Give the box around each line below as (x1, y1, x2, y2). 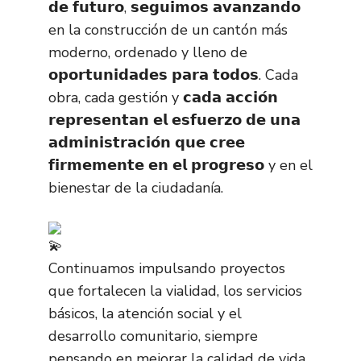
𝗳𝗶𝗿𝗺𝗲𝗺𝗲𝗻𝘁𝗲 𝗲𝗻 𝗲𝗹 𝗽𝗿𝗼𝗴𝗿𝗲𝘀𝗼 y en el (48, 156, 313, 175)
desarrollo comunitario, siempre (48, 326, 258, 346)
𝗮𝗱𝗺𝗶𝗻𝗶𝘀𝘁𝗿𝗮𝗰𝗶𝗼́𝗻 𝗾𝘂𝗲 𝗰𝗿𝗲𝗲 (48, 133, 245, 152)
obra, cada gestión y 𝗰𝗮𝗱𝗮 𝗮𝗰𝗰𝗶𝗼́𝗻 (48, 88, 278, 107)
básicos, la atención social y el (48, 304, 242, 323)
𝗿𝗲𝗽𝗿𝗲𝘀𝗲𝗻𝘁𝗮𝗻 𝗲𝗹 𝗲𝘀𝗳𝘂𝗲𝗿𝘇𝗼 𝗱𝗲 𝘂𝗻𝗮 (48, 110, 301, 130)
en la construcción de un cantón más (48, 20, 288, 39)
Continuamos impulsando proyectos (48, 259, 285, 278)
